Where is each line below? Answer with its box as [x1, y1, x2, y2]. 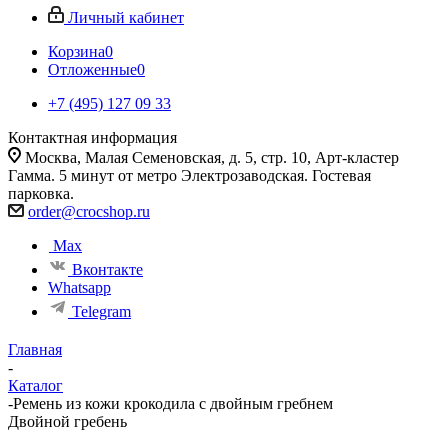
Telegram [72, 303, 131, 321]
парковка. [8, 185, 74, 203]
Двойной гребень [8, 413, 127, 431]
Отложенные [48, 61, 137, 79]
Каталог [8, 377, 63, 395]
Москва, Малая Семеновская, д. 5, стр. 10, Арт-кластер [25, 149, 399, 167]
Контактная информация [8, 129, 177, 147]
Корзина [48, 43, 105, 61]
